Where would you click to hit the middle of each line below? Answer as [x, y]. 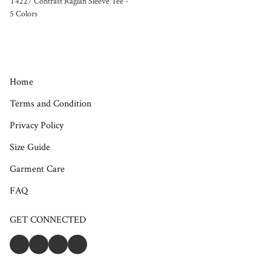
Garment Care [37, 169]
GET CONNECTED [48, 220]
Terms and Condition [51, 104]
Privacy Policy [37, 126]
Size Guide [30, 147]
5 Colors [24, 14]
